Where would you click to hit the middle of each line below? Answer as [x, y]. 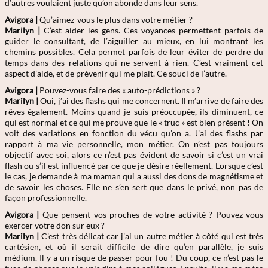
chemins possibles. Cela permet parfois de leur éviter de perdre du [134, 52]
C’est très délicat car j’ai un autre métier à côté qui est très [151, 236]
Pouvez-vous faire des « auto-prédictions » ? [119, 90]
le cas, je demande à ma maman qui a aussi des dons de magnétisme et [134, 176]
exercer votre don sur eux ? [55, 225]
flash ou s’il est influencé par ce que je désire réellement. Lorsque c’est [134, 165]
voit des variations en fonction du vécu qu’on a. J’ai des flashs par [134, 133]
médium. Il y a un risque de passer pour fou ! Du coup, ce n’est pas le [134, 258]
